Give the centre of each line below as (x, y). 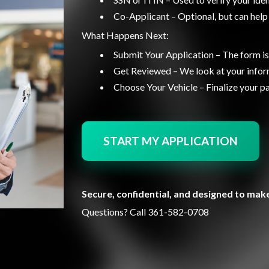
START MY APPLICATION (171, 141)
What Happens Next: (125, 35)
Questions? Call (115, 212)
